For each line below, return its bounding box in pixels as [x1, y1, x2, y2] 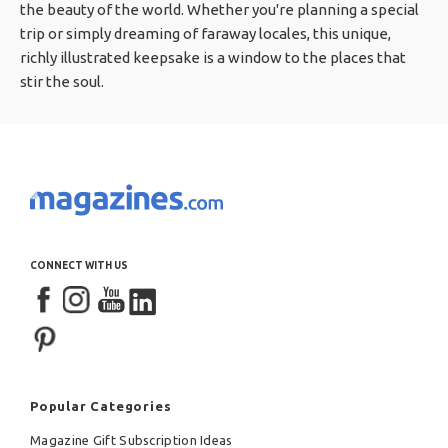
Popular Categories [30, 398, 172, 413]
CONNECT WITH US [30, 259, 128, 271]
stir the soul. [20, 72, 104, 90]
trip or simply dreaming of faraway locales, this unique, [20, 24, 391, 42]
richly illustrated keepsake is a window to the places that [20, 48, 406, 66]
